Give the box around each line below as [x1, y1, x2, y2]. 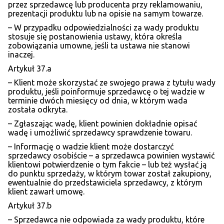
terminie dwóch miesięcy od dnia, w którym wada [8, 96, 187, 105]
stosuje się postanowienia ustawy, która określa [8, 32, 182, 41]
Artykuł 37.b [8, 201, 51, 210]
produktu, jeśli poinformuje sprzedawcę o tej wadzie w [8, 87, 204, 96]
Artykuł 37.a [8, 64, 51, 73]
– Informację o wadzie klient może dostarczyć [8, 142, 173, 151]
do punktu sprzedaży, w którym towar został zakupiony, [8, 169, 211, 178]
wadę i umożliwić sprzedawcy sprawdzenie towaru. [8, 128, 192, 137]
